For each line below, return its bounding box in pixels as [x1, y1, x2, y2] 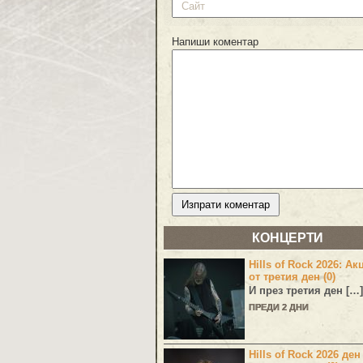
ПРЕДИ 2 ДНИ [249, 302, 309, 313]
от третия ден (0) [249, 271, 335, 284]
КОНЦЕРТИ [252, 231, 323, 246]
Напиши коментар [172, 36, 258, 49]
